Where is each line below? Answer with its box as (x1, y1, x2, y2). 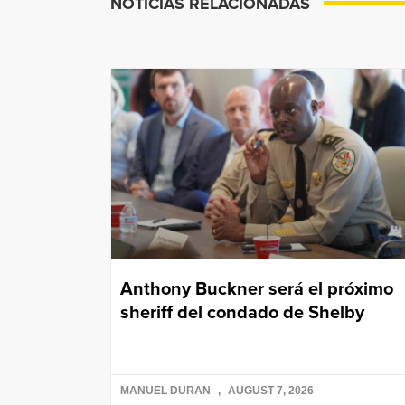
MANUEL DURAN (120, 384, 213, 398)
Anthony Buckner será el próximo (120, 275, 393, 303)
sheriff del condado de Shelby (120, 298, 364, 326)
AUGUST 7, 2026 (225, 384, 314, 398)
